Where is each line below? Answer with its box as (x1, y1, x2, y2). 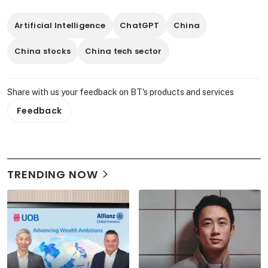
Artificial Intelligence (14, 20, 105, 32)
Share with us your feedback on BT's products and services (7, 87, 234, 98)
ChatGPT (119, 20, 159, 32)
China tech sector (85, 45, 162, 57)
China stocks (14, 45, 71, 57)
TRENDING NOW (7, 167, 98, 182)
